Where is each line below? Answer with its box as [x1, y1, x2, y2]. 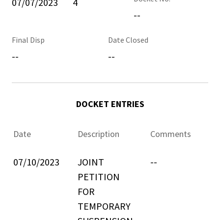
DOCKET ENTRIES [76, 98, 144, 110]
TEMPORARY [78, 200, 131, 212]
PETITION [78, 170, 120, 183]
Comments [150, 128, 191, 139]
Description [78, 128, 119, 139]
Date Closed [108, 35, 148, 45]
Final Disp [12, 35, 45, 45]
